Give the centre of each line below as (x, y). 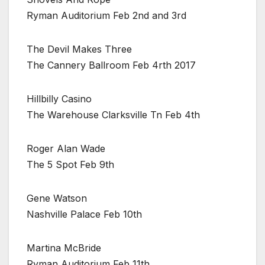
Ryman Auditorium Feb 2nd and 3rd (106, 15)
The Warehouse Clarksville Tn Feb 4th (113, 114)
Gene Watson (57, 198)
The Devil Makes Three (79, 49)
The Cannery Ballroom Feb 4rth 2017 (111, 65)
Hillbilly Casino (59, 98)
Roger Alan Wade (66, 148)
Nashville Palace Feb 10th (84, 214)
